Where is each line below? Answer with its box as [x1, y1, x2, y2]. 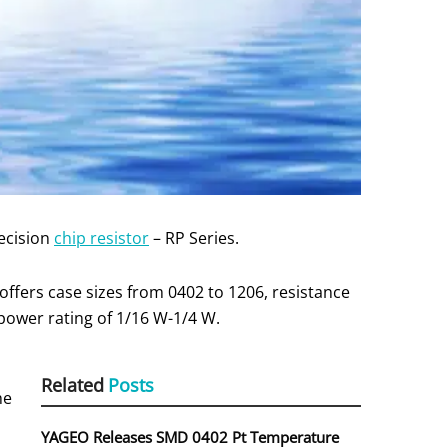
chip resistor [54, 227, 149, 250]
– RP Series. [149, 227, 239, 250]
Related [41, 373, 104, 398]
